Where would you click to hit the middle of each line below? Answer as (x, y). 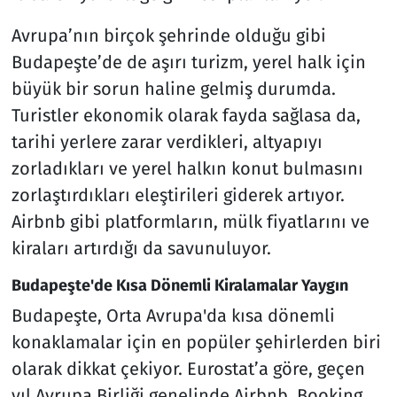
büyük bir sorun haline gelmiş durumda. (173, 88)
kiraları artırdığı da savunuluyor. (141, 248)
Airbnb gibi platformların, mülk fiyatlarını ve (190, 221)
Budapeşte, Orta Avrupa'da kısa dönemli (173, 316)
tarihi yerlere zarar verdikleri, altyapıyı (167, 141)
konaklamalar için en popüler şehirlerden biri (196, 343)
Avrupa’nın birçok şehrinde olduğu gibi (168, 35)
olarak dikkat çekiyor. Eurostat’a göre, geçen (188, 369)
